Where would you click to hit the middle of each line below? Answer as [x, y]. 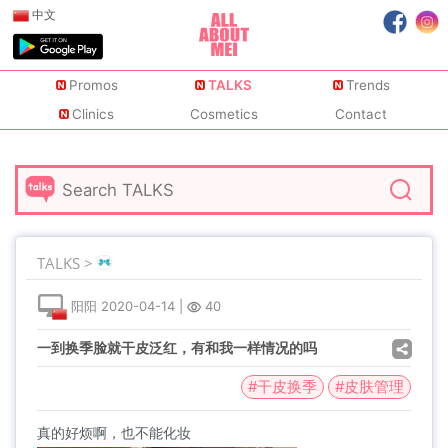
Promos [93, 85]
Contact [361, 114]
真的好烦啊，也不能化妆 [114, 432]
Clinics [93, 114]
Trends [367, 85]
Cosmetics [223, 114]
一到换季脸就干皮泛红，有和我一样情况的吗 [177, 347]
